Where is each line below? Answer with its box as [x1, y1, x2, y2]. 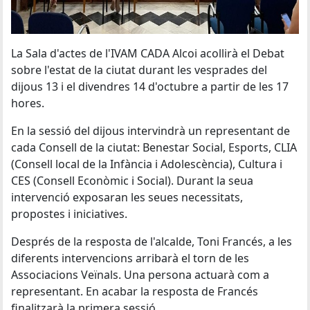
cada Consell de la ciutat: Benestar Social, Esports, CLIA [11, 140, 297, 155]
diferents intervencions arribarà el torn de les [11, 250, 249, 266]
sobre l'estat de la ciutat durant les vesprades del [11, 62, 267, 77]
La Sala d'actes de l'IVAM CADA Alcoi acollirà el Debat [11, 46, 284, 61]
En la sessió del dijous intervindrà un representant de [11, 123, 290, 138]
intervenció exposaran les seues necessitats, [11, 190, 243, 205]
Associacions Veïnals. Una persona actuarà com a [11, 267, 269, 282]
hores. [11, 95, 44, 111]
